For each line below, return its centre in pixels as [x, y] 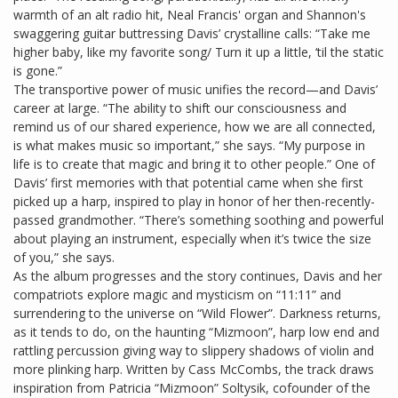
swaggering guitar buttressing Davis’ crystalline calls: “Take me [192, 34]
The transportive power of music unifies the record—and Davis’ [195, 90]
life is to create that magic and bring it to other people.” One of [194, 164]
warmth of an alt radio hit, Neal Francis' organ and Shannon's [190, 15]
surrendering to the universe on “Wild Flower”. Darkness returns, [197, 314]
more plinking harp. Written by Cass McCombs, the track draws [194, 370]
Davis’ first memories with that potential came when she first [188, 183]
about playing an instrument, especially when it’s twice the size [192, 239]
